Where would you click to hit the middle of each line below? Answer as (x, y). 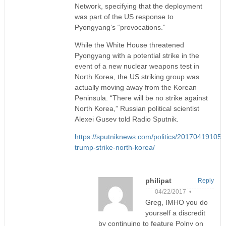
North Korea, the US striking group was (137, 76)
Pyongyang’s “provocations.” (120, 27)
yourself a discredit (175, 213)
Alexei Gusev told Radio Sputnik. (126, 119)
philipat (158, 180)
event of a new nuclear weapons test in (137, 66)
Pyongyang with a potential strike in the (137, 55)
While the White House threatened (129, 45)
